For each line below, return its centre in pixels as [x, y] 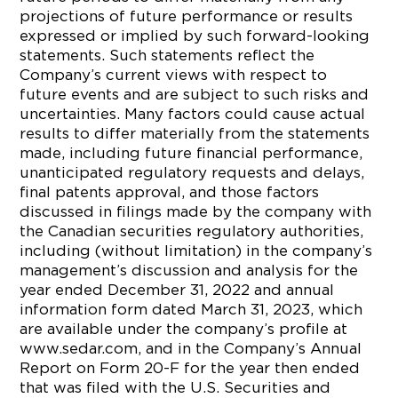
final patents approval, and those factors [170, 192]
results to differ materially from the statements [195, 133]
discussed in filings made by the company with [196, 211]
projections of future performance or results [187, 16]
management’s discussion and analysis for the [189, 270]
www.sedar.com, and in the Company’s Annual [191, 348]
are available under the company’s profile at [184, 329]
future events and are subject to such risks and [195, 94]
